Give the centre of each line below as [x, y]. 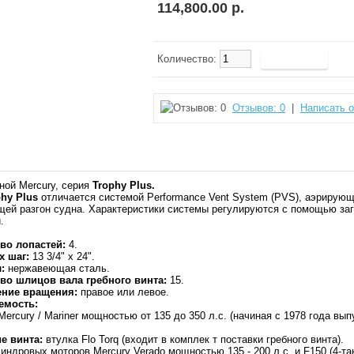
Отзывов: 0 [259, 108]
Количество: [188, 59]
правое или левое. [123, 292]
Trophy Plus [122, 185]
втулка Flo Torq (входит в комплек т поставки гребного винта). [193, 339]
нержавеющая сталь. [57, 268]
